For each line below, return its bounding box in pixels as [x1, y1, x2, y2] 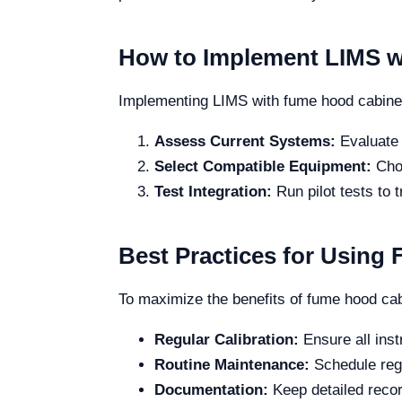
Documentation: [154, 381, 268, 398]
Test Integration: [154, 183, 272, 200]
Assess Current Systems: [154, 133, 336, 150]
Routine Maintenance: [154, 356, 310, 373]
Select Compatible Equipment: [154, 158, 371, 175]
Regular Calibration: [154, 331, 299, 348]
